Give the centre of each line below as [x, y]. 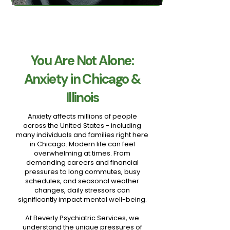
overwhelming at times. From [82, 153]
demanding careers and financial [82, 162]
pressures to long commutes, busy [82, 172]
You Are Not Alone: [82, 61]
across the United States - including [82, 126]
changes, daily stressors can [82, 190]
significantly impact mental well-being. [82, 199]
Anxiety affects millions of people [82, 116]
